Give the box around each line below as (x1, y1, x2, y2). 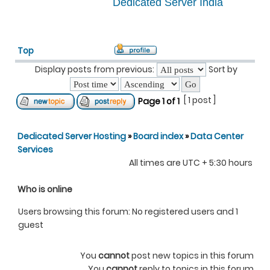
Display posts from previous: (35, 63, 154, 75)
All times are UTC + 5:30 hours (129, 157, 253, 169)
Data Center (190, 130, 243, 142)
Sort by (209, 63, 237, 75)
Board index (133, 130, 183, 142)
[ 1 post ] (182, 94, 218, 106)
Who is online (17, 183, 72, 195)
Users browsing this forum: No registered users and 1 (18, 206, 238, 218)
